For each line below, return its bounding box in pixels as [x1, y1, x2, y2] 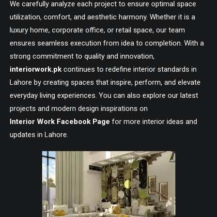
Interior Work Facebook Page [10, 117, 110, 126]
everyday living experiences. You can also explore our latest [10, 91, 198, 100]
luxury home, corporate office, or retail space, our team [10, 26, 185, 34]
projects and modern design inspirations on [10, 104, 148, 113]
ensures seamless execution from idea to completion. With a [10, 39, 204, 47]
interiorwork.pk [10, 65, 62, 74]
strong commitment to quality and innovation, [10, 52, 155, 61]
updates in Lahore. [10, 130, 68, 139]
